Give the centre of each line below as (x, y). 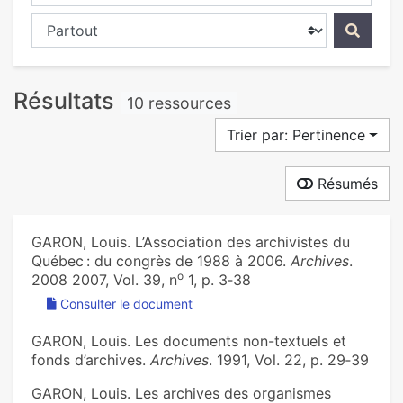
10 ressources (179, 103)
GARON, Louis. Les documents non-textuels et (189, 341)
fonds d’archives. (91, 360)
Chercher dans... (85, 23)
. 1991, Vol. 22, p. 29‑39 (289, 360)
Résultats (67, 101)
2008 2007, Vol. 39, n (104, 280)
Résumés (345, 184)
